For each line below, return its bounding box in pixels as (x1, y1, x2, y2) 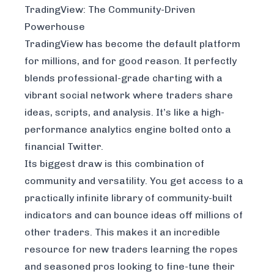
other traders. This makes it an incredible (24, 226, 220, 239)
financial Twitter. (24, 141, 103, 153)
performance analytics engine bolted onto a (24, 124, 231, 136)
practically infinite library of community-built (24, 192, 232, 204)
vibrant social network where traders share (24, 89, 233, 102)
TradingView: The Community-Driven (24, 4, 195, 16)
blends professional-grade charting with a (24, 72, 223, 84)
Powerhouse (24, 21, 85, 33)
